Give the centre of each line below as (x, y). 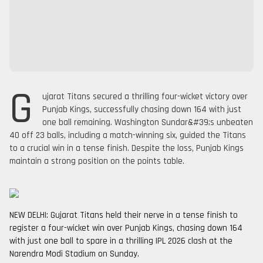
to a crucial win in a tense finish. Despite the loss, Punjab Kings (127, 148)
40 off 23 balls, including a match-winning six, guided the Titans (128, 135)
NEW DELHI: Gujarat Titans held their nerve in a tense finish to (124, 215)
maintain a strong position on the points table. (97, 161)
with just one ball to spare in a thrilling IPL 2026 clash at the (121, 241)
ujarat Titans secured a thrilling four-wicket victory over (145, 97)
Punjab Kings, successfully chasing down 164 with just (142, 109)
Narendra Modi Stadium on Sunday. (74, 254)
